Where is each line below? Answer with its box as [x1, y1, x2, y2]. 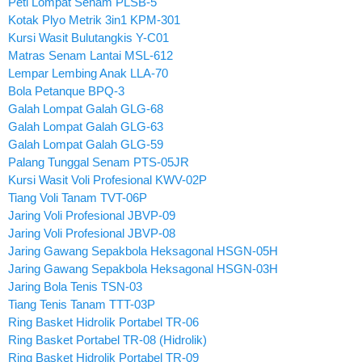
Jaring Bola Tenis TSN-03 [8, 279, 142, 293]
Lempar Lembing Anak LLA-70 [8, 65, 168, 80]
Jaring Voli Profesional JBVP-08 [8, 225, 175, 240]
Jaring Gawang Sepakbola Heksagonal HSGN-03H [8, 261, 278, 276]
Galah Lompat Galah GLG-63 [8, 119, 163, 133]
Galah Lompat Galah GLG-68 [8, 101, 163, 116]
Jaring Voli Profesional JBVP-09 [8, 208, 175, 222]
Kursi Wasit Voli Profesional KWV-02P [8, 172, 207, 187]
